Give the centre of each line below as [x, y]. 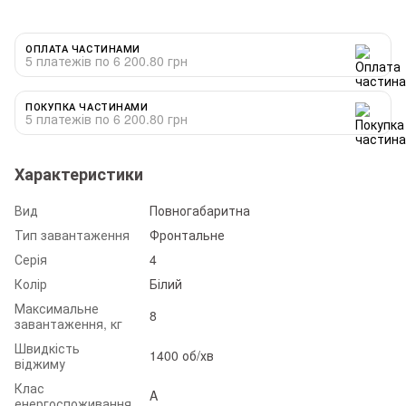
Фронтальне [187, 234]
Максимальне [57, 308]
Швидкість [47, 348]
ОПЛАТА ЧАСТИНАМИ [83, 48]
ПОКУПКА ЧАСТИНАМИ [87, 106]
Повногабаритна [200, 210]
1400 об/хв [182, 355]
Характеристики [79, 174]
